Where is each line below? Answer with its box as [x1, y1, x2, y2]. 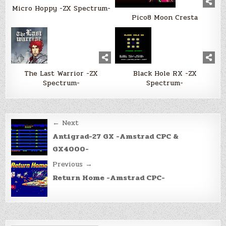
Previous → [52, 158, 93, 169]
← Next [52, 117, 79, 128]
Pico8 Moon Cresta [132, 12, 198, 23]
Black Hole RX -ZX [133, 68, 197, 79]
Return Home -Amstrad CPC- [52, 172, 165, 184]
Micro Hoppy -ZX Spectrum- [12, 3, 110, 14]
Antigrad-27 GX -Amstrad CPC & [52, 130, 179, 142]
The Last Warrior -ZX [24, 68, 98, 79]
